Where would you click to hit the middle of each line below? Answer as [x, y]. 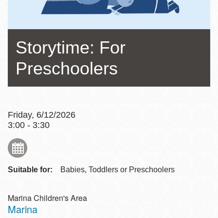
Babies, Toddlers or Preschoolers [118, 169]
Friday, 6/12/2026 [42, 115]
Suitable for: [30, 169]
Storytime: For [71, 47]
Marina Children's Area [47, 198]
